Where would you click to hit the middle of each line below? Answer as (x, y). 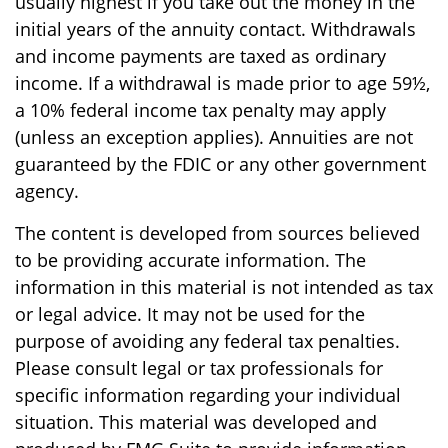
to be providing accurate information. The (190, 259)
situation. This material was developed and (196, 421)
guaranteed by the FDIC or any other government (220, 163)
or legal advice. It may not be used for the (190, 313)
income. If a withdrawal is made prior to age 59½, (222, 82)
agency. (47, 190)
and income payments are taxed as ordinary (200, 55)
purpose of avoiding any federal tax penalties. (207, 340)
